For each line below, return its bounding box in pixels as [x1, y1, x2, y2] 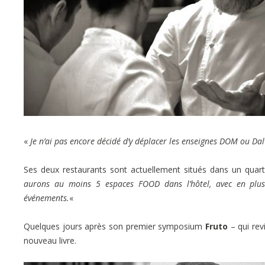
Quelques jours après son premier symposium [24, 220, 203, 232]
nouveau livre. [24, 234, 76, 246]
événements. [24, 192, 69, 203]
